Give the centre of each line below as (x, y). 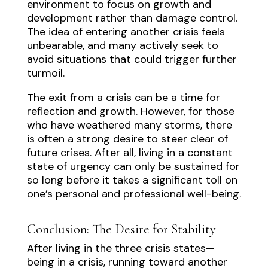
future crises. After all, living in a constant (130, 153)
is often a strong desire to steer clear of (127, 139)
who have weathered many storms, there (129, 125)
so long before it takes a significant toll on (132, 180)
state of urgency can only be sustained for (133, 167)
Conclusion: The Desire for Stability (121, 229)
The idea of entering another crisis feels (126, 32)
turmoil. (45, 73)
